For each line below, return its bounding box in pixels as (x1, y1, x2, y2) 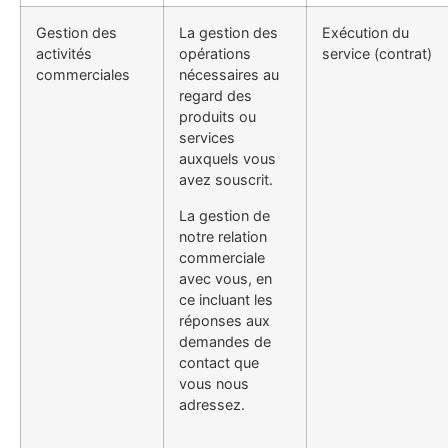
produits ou (179, 108, 256, 126)
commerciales (36, 66, 130, 84)
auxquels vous (179, 150, 276, 168)
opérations (179, 45, 251, 63)
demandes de (179, 332, 271, 350)
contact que (179, 353, 259, 371)
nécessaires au (179, 66, 279, 84)
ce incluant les (179, 290, 273, 308)
